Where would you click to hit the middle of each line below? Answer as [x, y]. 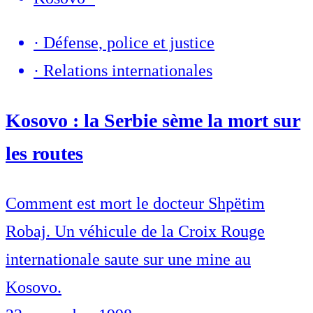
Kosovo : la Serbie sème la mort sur [153, 121]
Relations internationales [128, 71]
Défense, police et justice [129, 43]
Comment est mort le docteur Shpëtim [135, 204]
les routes [44, 154]
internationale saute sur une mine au [128, 260]
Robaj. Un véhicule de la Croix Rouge [135, 232]
